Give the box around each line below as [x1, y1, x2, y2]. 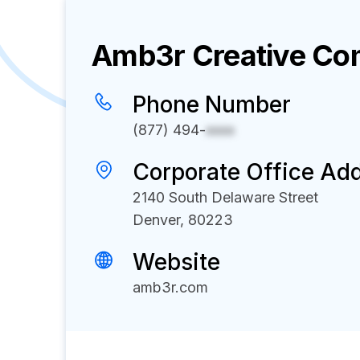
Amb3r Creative [92, 38, 305, 73]
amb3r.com [133, 279, 208, 296]
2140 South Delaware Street [133, 189, 318, 206]
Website [133, 248, 220, 276]
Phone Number [133, 91, 291, 118]
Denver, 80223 [133, 211, 233, 228]
